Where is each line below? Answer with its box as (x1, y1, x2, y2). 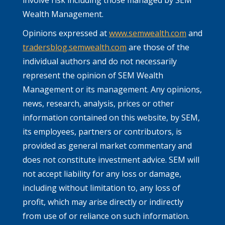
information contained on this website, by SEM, (23, 111, 200, 123)
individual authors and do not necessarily (23, 55, 177, 67)
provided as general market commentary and (23, 140, 192, 151)
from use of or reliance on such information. (23, 210, 189, 221)
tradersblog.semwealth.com (23, 41, 127, 53)
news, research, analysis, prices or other (23, 97, 174, 109)
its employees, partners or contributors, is (23, 126, 182, 137)
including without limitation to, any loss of (23, 182, 180, 193)
